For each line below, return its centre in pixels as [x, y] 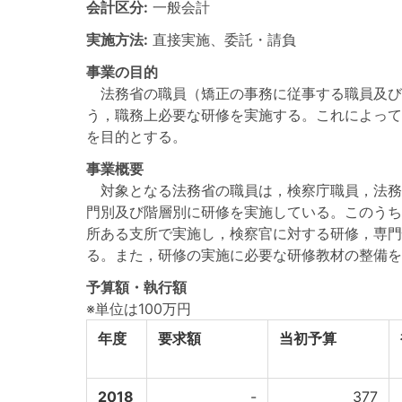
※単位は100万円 [139, 309]
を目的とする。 [136, 136]
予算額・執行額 [136, 287]
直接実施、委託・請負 [224, 39]
